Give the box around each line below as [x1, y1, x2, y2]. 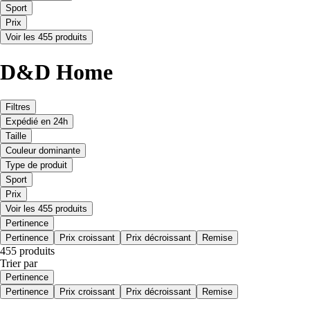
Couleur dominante [6, 145, 80, 156]
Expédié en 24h [6, 116, 68, 127]
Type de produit [6, 160, 67, 171]
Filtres [6, 102, 30, 113]
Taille [6, 131, 26, 142]
